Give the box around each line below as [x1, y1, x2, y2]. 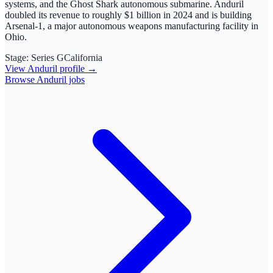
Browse [5, 74, 37, 85]
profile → [57, 63, 97, 74]
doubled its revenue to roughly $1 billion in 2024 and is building [5, 10, 252, 20]
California [64, 52, 102, 63]
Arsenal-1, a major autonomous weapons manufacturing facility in [5, 21, 258, 31]
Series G [31, 52, 64, 63]
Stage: [5, 52, 31, 63]
